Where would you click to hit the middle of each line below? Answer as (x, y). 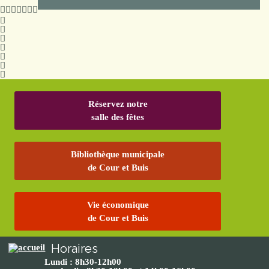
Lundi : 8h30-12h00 (83, 262)
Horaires (75, 249)
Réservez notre (118, 104)
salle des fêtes (118, 117)
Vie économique (118, 205)
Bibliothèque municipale (118, 155)
